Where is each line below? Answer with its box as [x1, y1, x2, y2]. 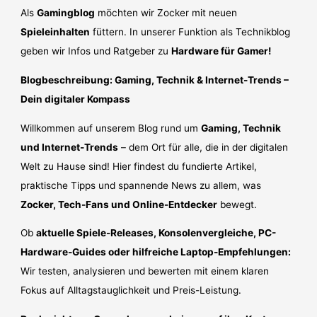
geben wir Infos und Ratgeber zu [21, 45, 172, 57]
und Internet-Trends [21, 141, 119, 153]
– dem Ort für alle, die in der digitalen [118, 141, 289, 153]
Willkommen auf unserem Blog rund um [21, 122, 202, 134]
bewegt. [217, 198, 258, 210]
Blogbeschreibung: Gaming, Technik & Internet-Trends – [21, 74, 289, 86]
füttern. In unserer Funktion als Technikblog [90, 26, 291, 38]
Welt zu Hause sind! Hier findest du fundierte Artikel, [21, 160, 258, 172]
